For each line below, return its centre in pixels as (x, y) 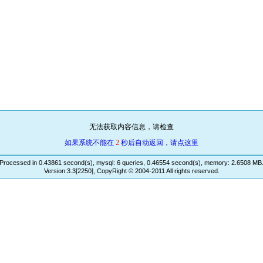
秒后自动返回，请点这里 (159, 143)
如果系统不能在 (90, 143)
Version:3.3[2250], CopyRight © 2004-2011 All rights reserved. (131, 171)
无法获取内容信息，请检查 (131, 127)
